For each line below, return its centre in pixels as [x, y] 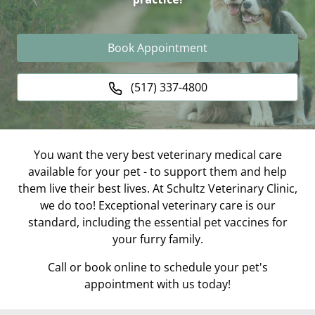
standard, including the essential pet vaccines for [157, 222]
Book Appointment [157, 48]
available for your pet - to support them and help [157, 172]
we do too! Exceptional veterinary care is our [157, 205]
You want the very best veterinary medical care [157, 155]
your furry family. [157, 239]
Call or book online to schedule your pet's [157, 267]
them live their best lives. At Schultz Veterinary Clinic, [157, 188]
